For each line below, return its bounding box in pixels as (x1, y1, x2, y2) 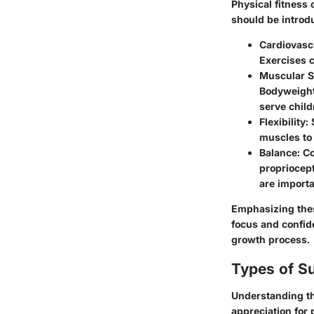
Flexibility (259, 116, 306, 128)
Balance (259, 146, 297, 159)
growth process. (231, 233, 310, 246)
